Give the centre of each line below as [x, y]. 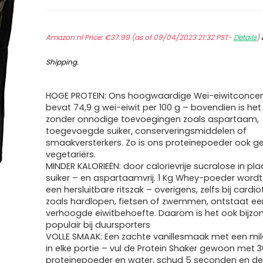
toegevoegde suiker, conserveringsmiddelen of [146, 131]
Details [245, 37]
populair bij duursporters [98, 225]
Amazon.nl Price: [75, 37]
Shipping [62, 62]
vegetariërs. [71, 154]
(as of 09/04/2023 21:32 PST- [182, 37]
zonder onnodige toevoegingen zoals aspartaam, [153, 119]
